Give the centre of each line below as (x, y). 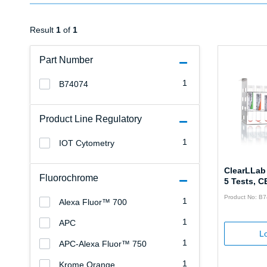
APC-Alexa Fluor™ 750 (103, 244)
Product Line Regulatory (91, 119)
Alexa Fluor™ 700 (93, 202)
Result (43, 30)
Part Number (66, 60)
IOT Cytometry (87, 143)
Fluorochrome (69, 178)
